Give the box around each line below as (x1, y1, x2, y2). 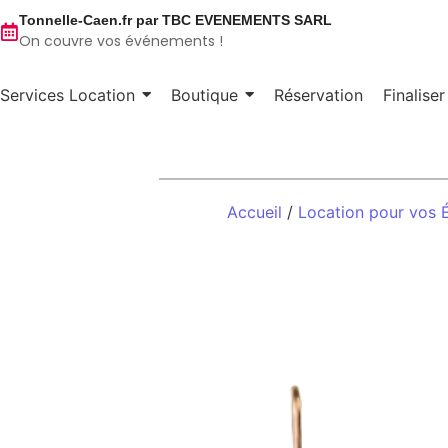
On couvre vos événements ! (19, 31, 223, 51)
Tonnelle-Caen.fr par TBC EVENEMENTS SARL (19, 12, 332, 28)
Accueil (227, 202, 282, 222)
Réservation (274, 85, 363, 105)
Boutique (171, 85, 238, 105)
